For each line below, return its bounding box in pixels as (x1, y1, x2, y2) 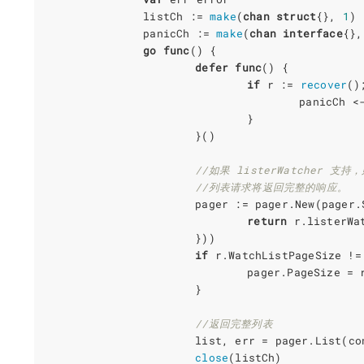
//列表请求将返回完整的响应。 (195, 180, 348, 193)
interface (283, 26, 343, 40)
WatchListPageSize (228, 248, 342, 262)
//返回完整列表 (195, 316, 273, 330)
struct (275, 9, 317, 23)
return (247, 214, 288, 227)
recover (300, 77, 348, 91)
